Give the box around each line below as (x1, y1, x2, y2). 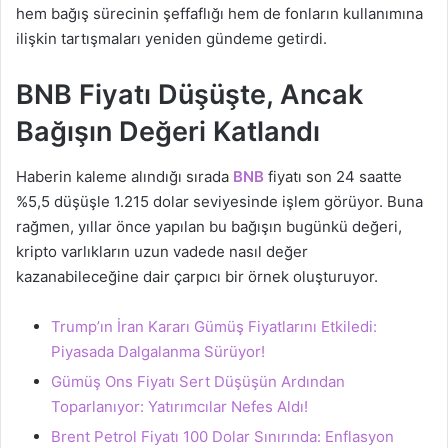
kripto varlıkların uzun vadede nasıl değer (16, 241, 308, 261)
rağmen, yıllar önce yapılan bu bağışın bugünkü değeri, (16, 216, 402, 236)
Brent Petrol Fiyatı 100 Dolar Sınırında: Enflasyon (51, 426, 394, 446)
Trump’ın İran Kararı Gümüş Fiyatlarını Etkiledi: (51, 316, 377, 336)
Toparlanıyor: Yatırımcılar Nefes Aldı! (51, 396, 308, 416)
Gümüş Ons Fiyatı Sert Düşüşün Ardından (51, 371, 345, 391)
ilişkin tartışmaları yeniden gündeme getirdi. (16, 29, 327, 49)
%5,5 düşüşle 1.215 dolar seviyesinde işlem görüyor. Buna (16, 191, 423, 211)
